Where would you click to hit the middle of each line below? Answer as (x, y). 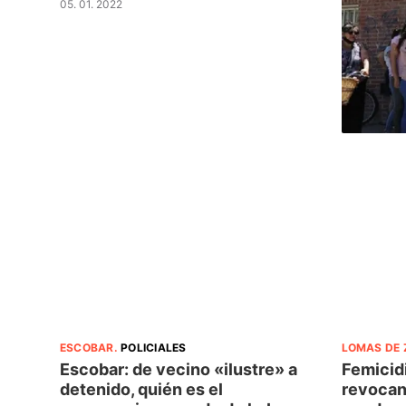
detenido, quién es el (141, 390)
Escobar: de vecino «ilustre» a (179, 370)
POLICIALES (154, 348)
